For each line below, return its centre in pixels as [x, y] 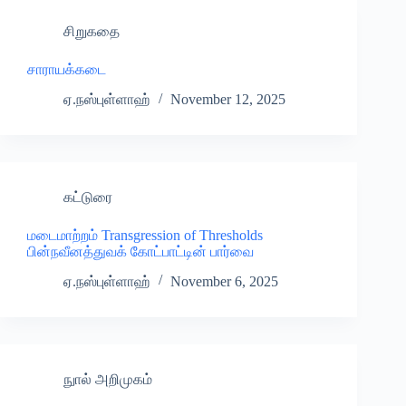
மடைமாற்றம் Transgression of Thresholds [147, 236]
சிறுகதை [92, 32]
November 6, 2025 [224, 281]
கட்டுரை [88, 198]
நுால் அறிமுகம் [108, 379]
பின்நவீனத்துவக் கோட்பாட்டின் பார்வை [140, 252]
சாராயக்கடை [67, 70]
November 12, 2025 [228, 100]
